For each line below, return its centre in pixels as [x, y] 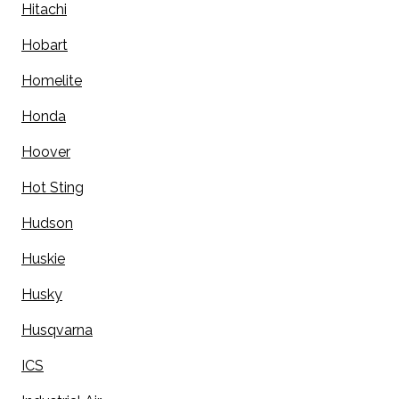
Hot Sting [53, 188]
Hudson [47, 224]
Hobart [45, 45]
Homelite [52, 81]
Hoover [46, 152]
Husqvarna [57, 330]
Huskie [43, 259]
